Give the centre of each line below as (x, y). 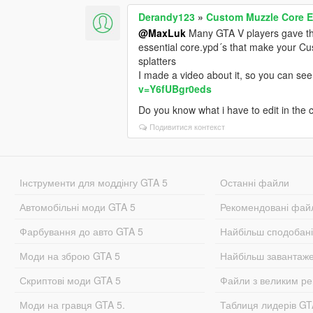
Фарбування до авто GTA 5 (81, 231)
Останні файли (255, 182)
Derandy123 (167, 16)
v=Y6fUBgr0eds (175, 88)
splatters (158, 60)
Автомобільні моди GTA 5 (77, 206)
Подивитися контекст (188, 126)
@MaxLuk (162, 32)
